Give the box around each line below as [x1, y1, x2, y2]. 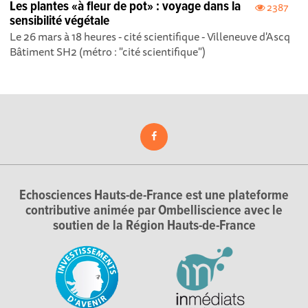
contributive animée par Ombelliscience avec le [25, 202, 283, 220]
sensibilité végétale [10, 12, 110, 31]
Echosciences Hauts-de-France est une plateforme [19, 187, 289, 205]
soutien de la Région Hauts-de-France [52, 217, 256, 235]
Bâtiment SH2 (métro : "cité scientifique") [10, 43, 206, 61]
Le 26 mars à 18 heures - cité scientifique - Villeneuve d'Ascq [10, 27, 291, 46]
